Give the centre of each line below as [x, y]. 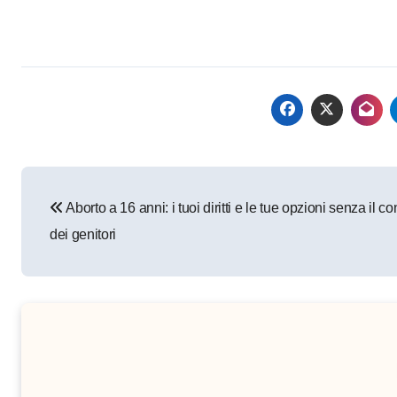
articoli [67, 220]
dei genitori [83, 235]
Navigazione [104, 184]
